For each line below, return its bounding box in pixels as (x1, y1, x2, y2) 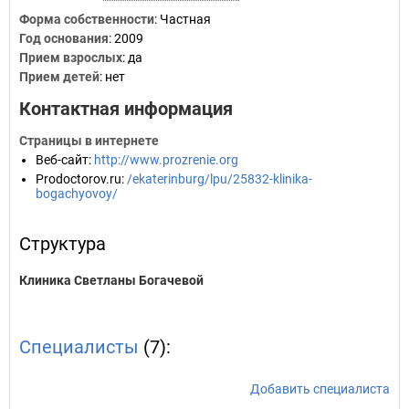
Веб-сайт (36, 152, 89, 167)
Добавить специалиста (250, 382, 390, 396)
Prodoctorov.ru (36, 172, 121, 186)
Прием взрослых (19, 50, 122, 65)
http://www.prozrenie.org (94, 152, 238, 167)
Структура (19, 233, 106, 255)
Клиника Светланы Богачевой (19, 273, 204, 288)
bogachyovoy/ (36, 186, 118, 201)
